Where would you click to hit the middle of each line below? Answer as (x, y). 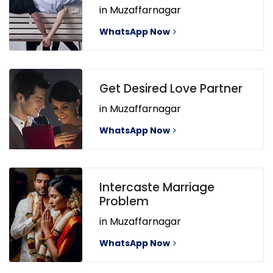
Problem (124, 202)
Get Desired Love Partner (171, 89)
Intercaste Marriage (157, 188)
